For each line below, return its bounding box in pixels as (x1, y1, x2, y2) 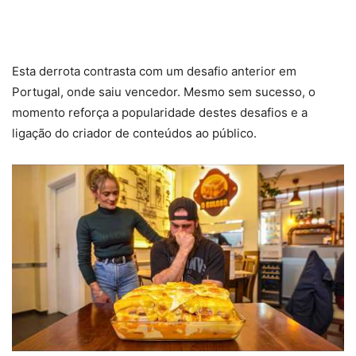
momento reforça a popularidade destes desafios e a (12, 105, 308, 120)
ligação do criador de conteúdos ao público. (12, 126, 257, 141)
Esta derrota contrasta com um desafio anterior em (12, 64, 296, 79)
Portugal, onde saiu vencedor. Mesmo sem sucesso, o (12, 84, 315, 99)
